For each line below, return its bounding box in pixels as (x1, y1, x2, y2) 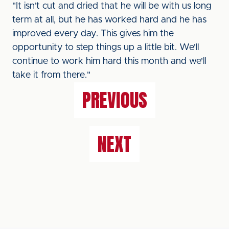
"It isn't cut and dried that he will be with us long (12, 2, 212, 11)
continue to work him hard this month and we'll (12, 57, 206, 66)
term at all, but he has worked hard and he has (12, 15, 207, 25)
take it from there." (12, 71, 90, 80)
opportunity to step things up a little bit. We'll (12, 43, 199, 52)
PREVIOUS (82, 86, 147, 114)
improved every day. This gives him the (12, 29, 174, 38)
